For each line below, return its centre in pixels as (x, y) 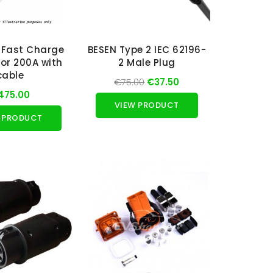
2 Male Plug (147, 63)
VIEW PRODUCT (147, 105)
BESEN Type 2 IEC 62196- (147, 50)
